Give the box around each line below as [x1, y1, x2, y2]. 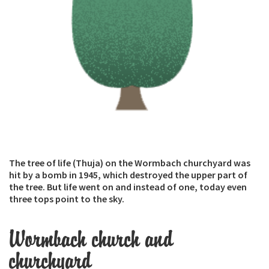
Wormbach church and [9, 226, 174, 252]
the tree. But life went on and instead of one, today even [9, 180, 247, 193]
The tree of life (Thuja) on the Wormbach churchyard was [9, 156, 250, 169]
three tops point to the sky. [9, 192, 124, 205]
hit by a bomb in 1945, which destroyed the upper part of [9, 168, 247, 181]
